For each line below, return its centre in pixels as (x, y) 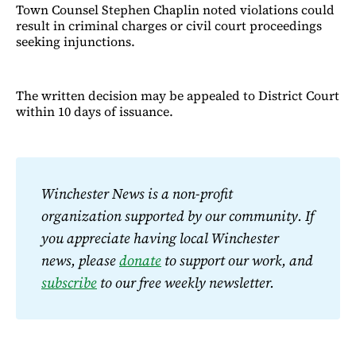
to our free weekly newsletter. (186, 282)
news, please (80, 260)
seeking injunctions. (75, 41)
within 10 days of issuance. (95, 111)
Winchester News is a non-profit (137, 193)
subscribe (69, 282)
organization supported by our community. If (178, 215)
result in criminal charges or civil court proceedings (169, 25)
